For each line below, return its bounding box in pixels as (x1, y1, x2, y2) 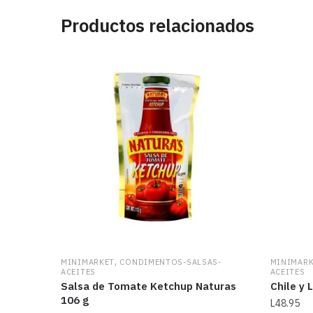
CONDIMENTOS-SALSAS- (119, 256, 221, 267)
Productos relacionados (61, 13, 255, 38)
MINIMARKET (61, 256, 115, 267)
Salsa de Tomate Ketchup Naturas (61, 279, 237, 293)
